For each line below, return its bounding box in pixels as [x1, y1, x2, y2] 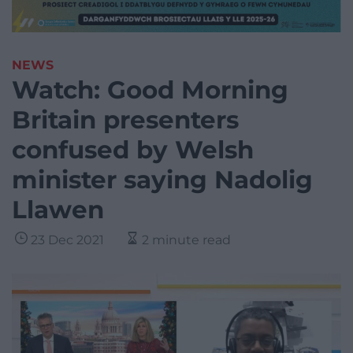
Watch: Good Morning [12, 75, 288, 106]
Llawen [12, 195, 104, 225]
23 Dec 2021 [31, 232, 104, 248]
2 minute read [142, 232, 231, 248]
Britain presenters [12, 105, 239, 136]
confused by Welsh [12, 135, 254, 165]
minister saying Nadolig [12, 165, 313, 195]
